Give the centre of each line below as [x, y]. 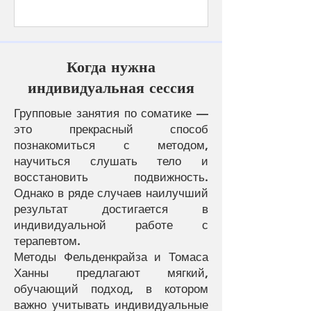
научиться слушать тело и [111, 161]
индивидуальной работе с [111, 225]
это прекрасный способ [111, 129]
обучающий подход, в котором [111, 289]
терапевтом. [47, 241]
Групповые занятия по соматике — [111, 113]
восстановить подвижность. [111, 177]
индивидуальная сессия [111, 88]
